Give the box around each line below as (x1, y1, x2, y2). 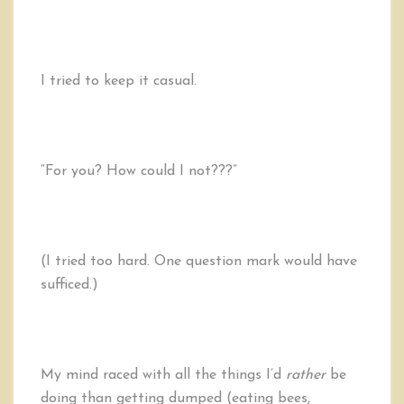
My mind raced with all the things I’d (41, 368, 286, 382)
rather (286, 368, 326, 382)
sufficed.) (41, 278, 98, 292)
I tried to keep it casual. (41, 74, 197, 88)
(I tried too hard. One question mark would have (41, 254, 357, 269)
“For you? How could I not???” (41, 164, 237, 179)
